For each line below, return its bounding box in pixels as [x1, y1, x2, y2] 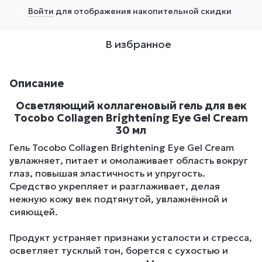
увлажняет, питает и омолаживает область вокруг [9, 154, 248, 167]
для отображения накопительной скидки [54, 6, 232, 16]
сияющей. [9, 206, 58, 218]
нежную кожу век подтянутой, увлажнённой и [9, 193, 227, 205]
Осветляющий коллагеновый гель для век [15, 99, 247, 112]
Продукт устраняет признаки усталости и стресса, [9, 232, 252, 244]
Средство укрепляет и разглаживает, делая [9, 180, 220, 192]
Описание [9, 77, 64, 90]
